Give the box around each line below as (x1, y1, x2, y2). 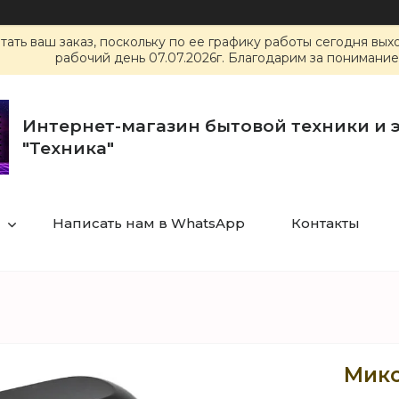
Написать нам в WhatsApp (52, 215, 245, 232)
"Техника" (22, 138, 114, 159)
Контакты (290, 215, 360, 232)
